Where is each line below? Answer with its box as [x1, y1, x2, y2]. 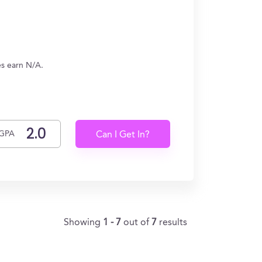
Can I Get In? [96, 130, 150, 140]
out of [123, 218, 151, 227]
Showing [64, 218, 103, 227]
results [159, 218, 187, 227]
